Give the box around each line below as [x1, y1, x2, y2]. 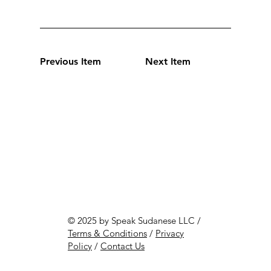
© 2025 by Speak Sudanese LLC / [68, 215, 201, 227]
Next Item [145, 55, 191, 67]
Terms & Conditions [68, 227, 147, 240]
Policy [68, 240, 92, 252]
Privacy [155, 227, 184, 240]
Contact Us [100, 240, 145, 252]
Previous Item [40, 55, 102, 67]
